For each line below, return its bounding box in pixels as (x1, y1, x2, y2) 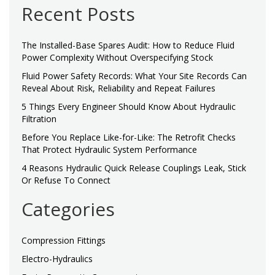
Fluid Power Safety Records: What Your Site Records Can (21, 69, 247, 82)
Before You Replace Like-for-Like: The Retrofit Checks (21, 131, 236, 143)
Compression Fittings (21, 234, 106, 246)
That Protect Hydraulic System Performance (21, 143, 197, 155)
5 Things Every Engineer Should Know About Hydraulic (21, 100, 236, 112)
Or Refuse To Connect (21, 174, 110, 186)
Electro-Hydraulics (21, 252, 93, 265)
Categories (21, 196, 115, 222)
